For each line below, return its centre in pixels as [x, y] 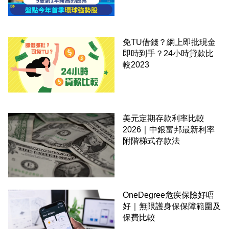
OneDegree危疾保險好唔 [168, 195]
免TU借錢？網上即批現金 [169, 42]
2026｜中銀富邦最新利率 [169, 130]
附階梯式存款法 [151, 141]
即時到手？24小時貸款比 [168, 53]
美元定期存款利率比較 [164, 119]
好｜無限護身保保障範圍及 [172, 207]
